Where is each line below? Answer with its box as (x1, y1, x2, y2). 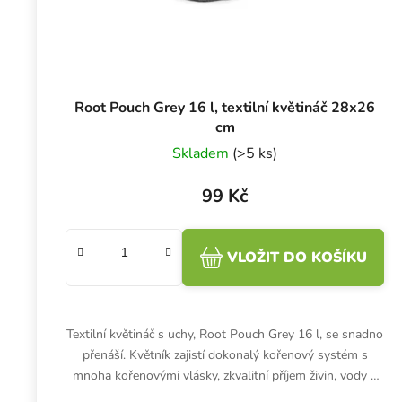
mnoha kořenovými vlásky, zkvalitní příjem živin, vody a (73, 366, 378, 384)
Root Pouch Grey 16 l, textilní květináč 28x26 (74, 97, 376, 118)
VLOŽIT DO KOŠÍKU (226, 247, 367, 267)
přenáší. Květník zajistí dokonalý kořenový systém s (82, 345, 368, 363)
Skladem (172, 143, 233, 163)
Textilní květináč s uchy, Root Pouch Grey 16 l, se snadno (66, 325, 384, 343)
